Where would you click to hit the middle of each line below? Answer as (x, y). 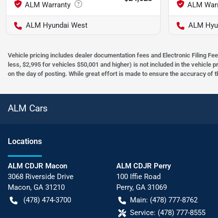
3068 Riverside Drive (41, 177)
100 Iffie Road (138, 177)
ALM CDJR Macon (37, 166)
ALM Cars (28, 109)
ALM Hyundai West (57, 26)
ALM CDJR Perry (143, 166)
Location (23, 142)
